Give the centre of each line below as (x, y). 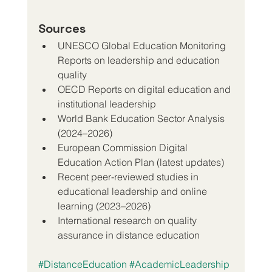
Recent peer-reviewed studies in (129, 176)
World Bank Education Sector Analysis (142, 118)
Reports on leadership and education (140, 60)
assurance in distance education (128, 235)
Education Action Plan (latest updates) (141, 162)
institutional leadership (107, 104)
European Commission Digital (124, 147)
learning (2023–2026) (104, 206)
